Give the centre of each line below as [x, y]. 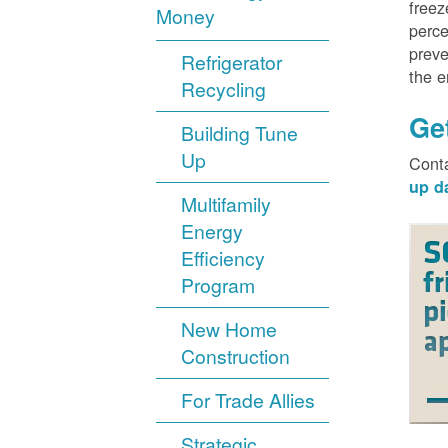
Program [218, 285]
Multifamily [226, 204]
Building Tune [240, 133]
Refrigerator [232, 62]
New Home [229, 329]
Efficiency [223, 258]
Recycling [224, 89]
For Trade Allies [248, 400]
